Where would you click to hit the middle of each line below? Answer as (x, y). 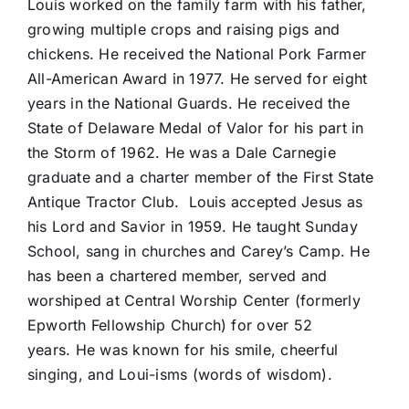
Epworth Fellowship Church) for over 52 (170, 325)
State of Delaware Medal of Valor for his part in (195, 128)
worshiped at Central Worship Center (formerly (194, 301)
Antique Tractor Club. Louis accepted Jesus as (195, 202)
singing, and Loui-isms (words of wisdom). (179, 375)
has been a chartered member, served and (177, 276)
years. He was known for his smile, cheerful (183, 350)
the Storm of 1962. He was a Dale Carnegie (181, 153)
